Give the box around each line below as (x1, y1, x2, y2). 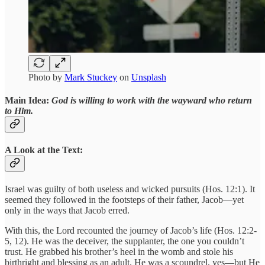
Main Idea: (5, 95, 51, 105)
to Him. (5, 105, 33, 116)
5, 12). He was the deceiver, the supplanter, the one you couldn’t (5, 236, 244, 247)
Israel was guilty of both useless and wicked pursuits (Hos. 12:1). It (5, 184, 255, 195)
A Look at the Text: (5, 145, 83, 156)
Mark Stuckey (64, 72, 117, 82)
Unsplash (131, 72, 166, 82)
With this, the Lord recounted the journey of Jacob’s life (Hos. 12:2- (5, 225, 257, 236)
